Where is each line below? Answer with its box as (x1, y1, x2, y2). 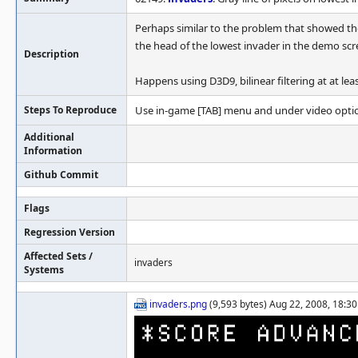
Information (24, 144, 82, 157)
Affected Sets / (24, 249, 93, 263)
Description (24, 47, 79, 61)
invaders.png (149, 297, 207, 311)
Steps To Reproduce (24, 103, 117, 117)
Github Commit (24, 168, 98, 181)
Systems (24, 263, 64, 276)
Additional (24, 130, 74, 144)
